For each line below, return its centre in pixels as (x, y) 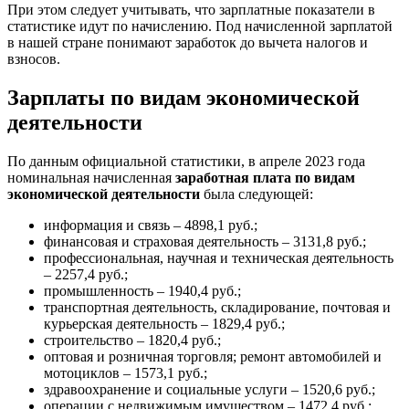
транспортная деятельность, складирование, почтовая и (217, 307)
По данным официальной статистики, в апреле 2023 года (186, 161)
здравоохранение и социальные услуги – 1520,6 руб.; (210, 389)
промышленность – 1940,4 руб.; (142, 290)
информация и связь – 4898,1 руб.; (151, 225)
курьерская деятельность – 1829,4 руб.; (164, 323)
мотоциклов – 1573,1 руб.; (126, 372)
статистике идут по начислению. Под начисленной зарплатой (200, 26)
